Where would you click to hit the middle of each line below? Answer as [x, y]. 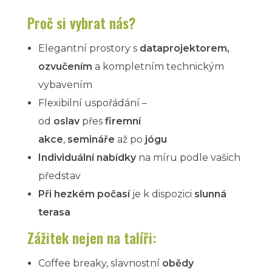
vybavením [65, 85]
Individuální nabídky [87, 158]
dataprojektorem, [184, 48]
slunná [210, 194]
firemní [123, 121]
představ [59, 176]
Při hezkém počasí [84, 194]
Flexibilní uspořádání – [92, 103]
